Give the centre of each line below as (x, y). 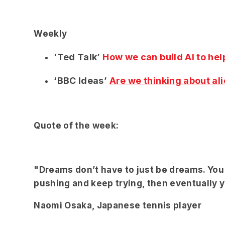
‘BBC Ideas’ (82, 81)
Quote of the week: (76, 126)
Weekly (51, 34)
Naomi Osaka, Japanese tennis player (118, 206)
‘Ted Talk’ (78, 57)
